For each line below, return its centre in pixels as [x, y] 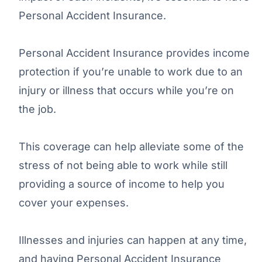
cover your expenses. [74, 202]
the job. [37, 109]
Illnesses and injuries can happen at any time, [133, 240]
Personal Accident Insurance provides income [134, 53]
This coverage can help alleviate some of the [131, 146]
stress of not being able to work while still [123, 165]
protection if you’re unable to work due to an [131, 71]
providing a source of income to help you [122, 184]
